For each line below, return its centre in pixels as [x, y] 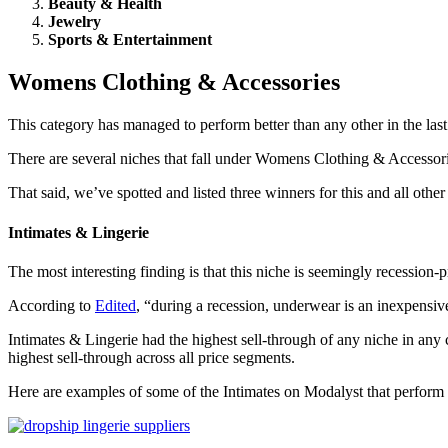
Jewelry [74, 22]
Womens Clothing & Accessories [174, 82]
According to [51, 305]
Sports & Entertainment [130, 40]
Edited [115, 305]
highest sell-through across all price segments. [151, 357]
